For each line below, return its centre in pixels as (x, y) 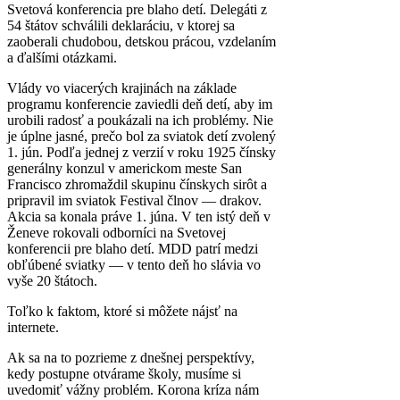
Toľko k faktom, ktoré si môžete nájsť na (122, 311)
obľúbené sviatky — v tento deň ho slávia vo (134, 264)
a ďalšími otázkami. (62, 57)
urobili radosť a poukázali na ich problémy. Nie (140, 120)
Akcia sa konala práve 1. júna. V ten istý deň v (139, 216)
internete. (33, 327)
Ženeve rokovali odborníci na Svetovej (117, 232)
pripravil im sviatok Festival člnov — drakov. (134, 200)
